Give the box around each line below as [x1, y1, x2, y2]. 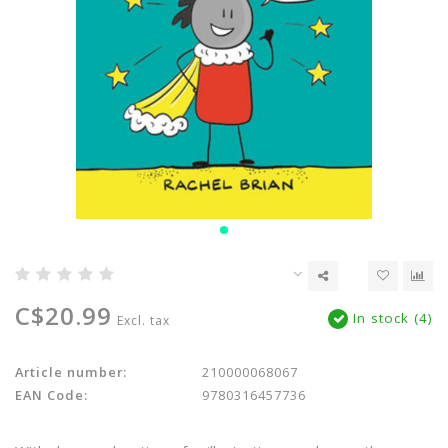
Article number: [15, 363, 127, 381]
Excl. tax [117, 312, 170, 329]
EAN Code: [15, 386, 88, 404]
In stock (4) [348, 309, 433, 327]
